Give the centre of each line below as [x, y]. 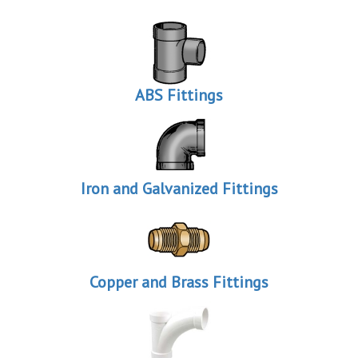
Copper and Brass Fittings [179, 282]
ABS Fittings [179, 95]
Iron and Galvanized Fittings [179, 189]
